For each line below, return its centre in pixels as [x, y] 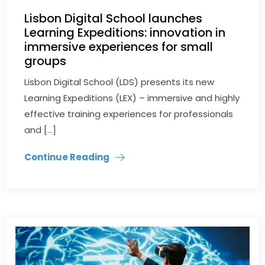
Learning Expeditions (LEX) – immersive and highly [132, 98]
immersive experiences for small [119, 46]
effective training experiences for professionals [129, 114]
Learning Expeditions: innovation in [125, 32]
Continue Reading [67, 157]
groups [46, 61]
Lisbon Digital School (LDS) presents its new [119, 82]
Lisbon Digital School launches [114, 18]
